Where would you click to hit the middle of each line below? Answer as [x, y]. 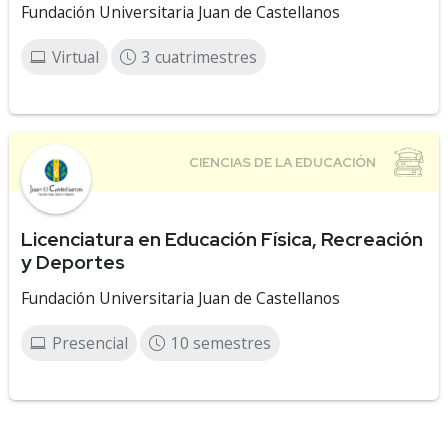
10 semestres [221, 343]
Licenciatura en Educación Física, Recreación [222, 239]
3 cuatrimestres [199, 57]
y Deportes [73, 262]
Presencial [90, 343]
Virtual [75, 57]
